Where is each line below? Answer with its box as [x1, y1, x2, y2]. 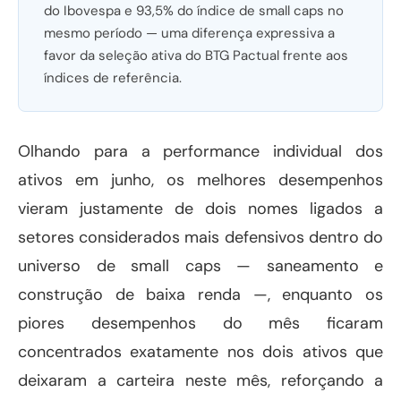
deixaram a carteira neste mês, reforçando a [18, 370, 383, 392]
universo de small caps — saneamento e [18, 255, 383, 277]
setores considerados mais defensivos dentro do [18, 226, 383, 249]
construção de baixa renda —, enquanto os [18, 284, 383, 306]
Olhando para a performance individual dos [18, 141, 383, 163]
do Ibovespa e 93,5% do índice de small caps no [44, 2, 344, 21]
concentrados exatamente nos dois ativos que [18, 341, 383, 363]
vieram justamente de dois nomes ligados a [18, 198, 383, 220]
